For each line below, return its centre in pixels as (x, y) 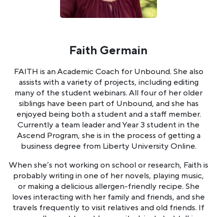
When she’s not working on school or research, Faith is (108, 165)
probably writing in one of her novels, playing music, (108, 176)
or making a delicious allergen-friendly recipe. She (108, 186)
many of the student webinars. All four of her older (108, 93)
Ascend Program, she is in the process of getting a (108, 135)
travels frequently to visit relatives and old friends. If (108, 208)
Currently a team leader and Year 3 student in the (108, 125)
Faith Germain (108, 50)
